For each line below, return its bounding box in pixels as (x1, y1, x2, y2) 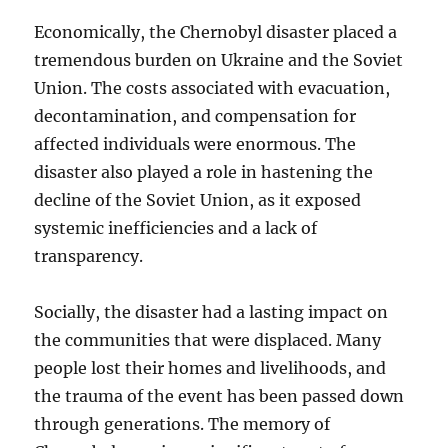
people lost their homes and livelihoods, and (34, 358, 387, 379)
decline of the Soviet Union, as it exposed (34, 190, 362, 211)
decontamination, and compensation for (34, 106, 357, 127)
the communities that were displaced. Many (34, 330, 382, 351)
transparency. (34, 246, 144, 267)
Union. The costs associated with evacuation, (34, 78, 391, 99)
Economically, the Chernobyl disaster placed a (34, 22, 398, 43)
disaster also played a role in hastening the (34, 162, 374, 183)
